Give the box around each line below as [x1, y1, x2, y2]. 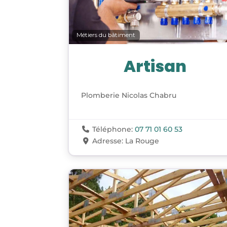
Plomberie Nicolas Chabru [81, 90, 177, 100]
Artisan [123, 54, 186, 78]
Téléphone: [92, 124, 135, 134]
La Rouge [125, 136, 159, 145]
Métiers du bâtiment [77, 31, 136, 39]
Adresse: [92, 136, 125, 145]
